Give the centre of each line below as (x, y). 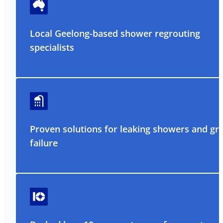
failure (44, 143)
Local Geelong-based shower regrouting (115, 34)
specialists (52, 48)
